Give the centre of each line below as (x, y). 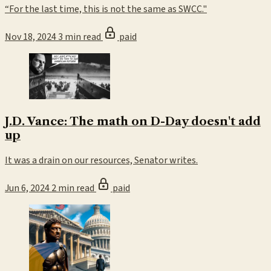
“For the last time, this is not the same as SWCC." (106, 9)
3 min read (80, 37)
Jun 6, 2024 (27, 188)
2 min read (74, 188)
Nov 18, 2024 (31, 37)
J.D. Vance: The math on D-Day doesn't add (133, 121)
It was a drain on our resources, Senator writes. (101, 160)
